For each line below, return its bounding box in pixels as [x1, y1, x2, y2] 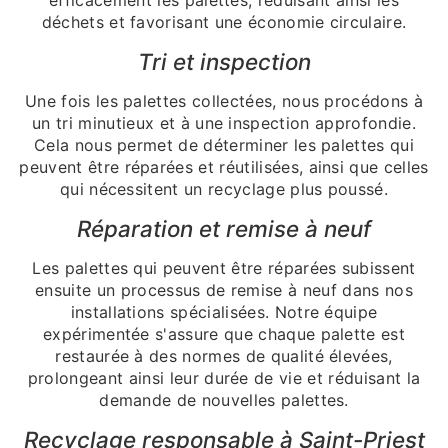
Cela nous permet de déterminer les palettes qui [33, 134, 415, 155]
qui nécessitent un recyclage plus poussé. [59, 178, 389, 199]
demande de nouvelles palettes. [99, 389, 349, 410]
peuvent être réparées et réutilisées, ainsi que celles [19, 156, 429, 177]
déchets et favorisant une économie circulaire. [41, 11, 407, 32]
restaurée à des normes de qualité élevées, [55, 345, 393, 366]
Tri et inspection [137, 47, 311, 75]
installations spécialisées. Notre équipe [70, 301, 378, 322]
